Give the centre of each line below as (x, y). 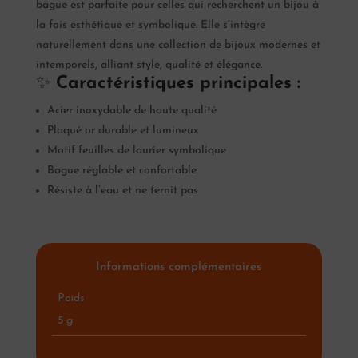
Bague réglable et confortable (121, 171)
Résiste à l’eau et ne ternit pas (122, 191)
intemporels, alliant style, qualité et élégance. (149, 66)
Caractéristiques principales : (178, 84)
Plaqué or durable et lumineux (123, 131)
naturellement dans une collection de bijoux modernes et (178, 46)
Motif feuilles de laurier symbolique (136, 151)
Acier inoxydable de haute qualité (131, 111)
